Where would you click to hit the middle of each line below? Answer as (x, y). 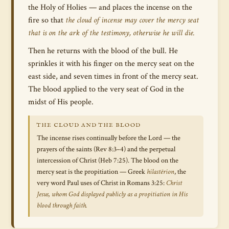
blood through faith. (62, 205)
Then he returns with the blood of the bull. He (103, 51)
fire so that (47, 20)
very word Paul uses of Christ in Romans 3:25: (101, 183)
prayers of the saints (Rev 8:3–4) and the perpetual (106, 149)
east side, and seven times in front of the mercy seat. (113, 76)
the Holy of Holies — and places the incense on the (110, 7)
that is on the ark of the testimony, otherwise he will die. (111, 33)
